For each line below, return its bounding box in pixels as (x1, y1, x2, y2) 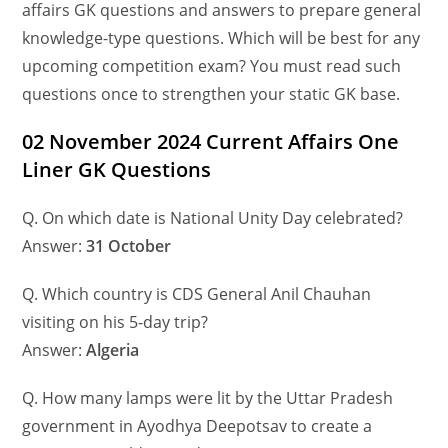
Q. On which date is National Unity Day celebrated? (22, 207, 404, 230)
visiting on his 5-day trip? (22, 311, 209, 334)
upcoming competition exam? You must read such (22, 55, 402, 78)
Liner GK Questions (22, 156, 212, 184)
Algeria (82, 339, 140, 362)
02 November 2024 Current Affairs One (22, 128, 400, 156)
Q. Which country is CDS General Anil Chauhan (22, 283, 372, 306)
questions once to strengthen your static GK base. (22, 83, 401, 106)
